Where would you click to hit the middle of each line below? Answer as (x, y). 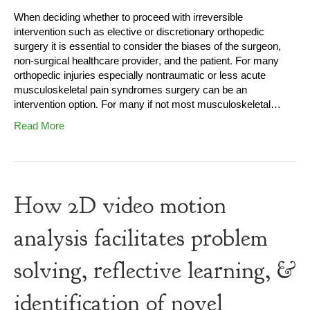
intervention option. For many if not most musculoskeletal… (147, 105)
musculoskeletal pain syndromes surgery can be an (130, 91)
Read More (39, 127)
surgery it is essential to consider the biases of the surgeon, (147, 47)
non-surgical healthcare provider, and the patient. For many (146, 62)
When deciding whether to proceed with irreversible (128, 18)
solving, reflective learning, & (155, 271)
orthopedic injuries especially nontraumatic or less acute (140, 76)
